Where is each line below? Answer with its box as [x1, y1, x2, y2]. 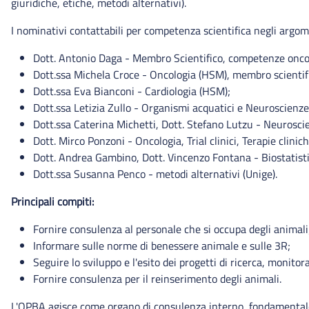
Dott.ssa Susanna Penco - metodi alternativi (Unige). [33, 165, 277, 182]
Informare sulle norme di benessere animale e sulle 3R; [33, 237, 290, 254]
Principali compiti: [11, 192, 94, 210]
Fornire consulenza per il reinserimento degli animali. [33, 270, 281, 287]
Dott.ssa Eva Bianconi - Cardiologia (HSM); [33, 82, 230, 99]
